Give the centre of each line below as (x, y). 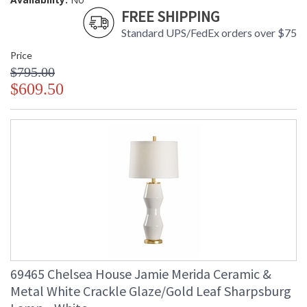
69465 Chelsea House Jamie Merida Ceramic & (141, 274)
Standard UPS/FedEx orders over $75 (209, 33)
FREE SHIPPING (170, 17)
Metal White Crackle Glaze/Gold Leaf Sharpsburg (151, 291)
